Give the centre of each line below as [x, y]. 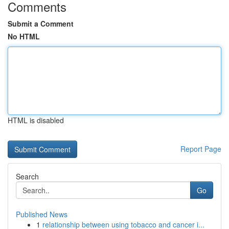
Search [27, 176]
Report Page [201, 149]
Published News [42, 214]
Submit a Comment [41, 24]
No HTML [24, 36]
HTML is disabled [36, 120]
